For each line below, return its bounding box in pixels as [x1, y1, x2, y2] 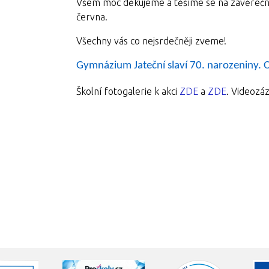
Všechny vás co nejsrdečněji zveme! [76, 35, 226, 46]
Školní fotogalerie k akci [76, 86, 180, 97]
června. [76, 11, 107, 22]
